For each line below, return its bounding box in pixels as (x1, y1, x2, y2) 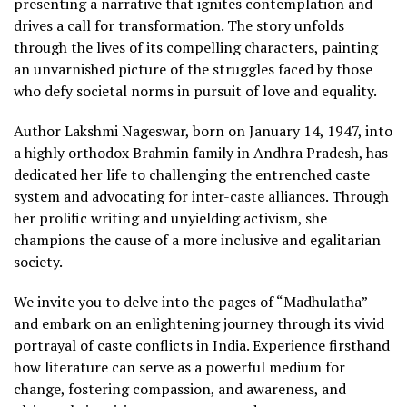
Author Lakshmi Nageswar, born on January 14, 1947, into (14, 120, 392, 141)
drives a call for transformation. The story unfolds (14, 15, 344, 35)
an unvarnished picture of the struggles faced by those (14, 58, 372, 79)
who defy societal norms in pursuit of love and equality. (14, 80, 377, 101)
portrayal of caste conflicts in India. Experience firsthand (14, 334, 390, 355)
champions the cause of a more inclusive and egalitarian (14, 229, 381, 250)
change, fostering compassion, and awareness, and (14, 378, 346, 399)
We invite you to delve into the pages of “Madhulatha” (14, 291, 367, 312)
